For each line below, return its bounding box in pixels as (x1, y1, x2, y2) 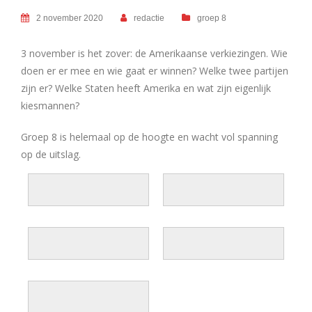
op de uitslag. (21, 147, 81, 161)
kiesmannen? (21, 98, 79, 112)
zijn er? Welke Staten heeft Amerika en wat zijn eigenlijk (21, 81, 271, 95)
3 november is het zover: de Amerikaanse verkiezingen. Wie (21, 46, 288, 60)
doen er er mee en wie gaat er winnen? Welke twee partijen (21, 63, 288, 77)
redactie (134, 13, 164, 23)
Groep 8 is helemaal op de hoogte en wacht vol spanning (21, 130, 278, 143)
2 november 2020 (36, 13, 103, 23)
